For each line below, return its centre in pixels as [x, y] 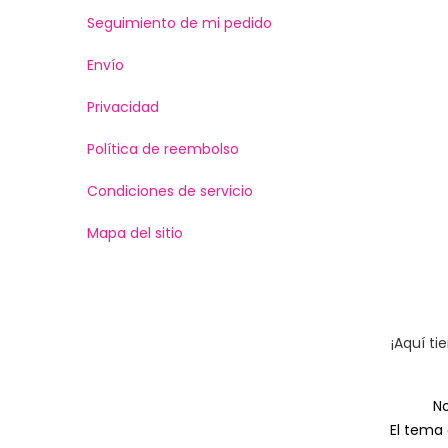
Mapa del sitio [135, 233]
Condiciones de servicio [170, 191]
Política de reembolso [163, 149]
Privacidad [123, 107]
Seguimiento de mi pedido [179, 23]
